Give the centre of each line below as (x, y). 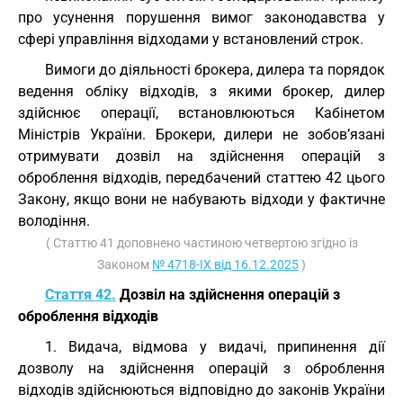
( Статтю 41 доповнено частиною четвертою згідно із (201, 243)
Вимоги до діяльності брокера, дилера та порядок (215, 70)
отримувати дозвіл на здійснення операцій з (201, 156)
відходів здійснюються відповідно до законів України (201, 390)
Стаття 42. (81, 295)
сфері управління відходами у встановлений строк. (191, 39)
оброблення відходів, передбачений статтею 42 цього (201, 178)
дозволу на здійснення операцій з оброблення (201, 368)
